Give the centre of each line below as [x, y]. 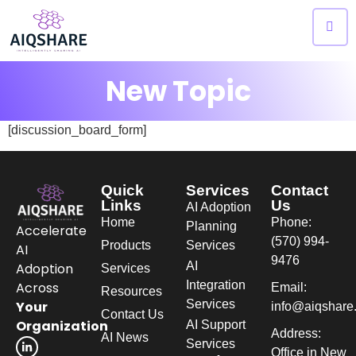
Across [37, 288]
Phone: [291, 222]
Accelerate [51, 230]
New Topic [178, 91]
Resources [132, 292]
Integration [216, 285]
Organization [62, 326]
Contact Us [132, 315]
